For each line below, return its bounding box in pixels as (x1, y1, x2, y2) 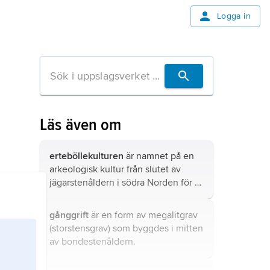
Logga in (216, 11, 251, 21)
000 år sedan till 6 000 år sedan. (49, 190, 186, 202)
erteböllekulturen (49, 150, 124, 162)
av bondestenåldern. (49, 236, 136, 248)
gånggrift (49, 209, 89, 221)
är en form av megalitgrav (89, 209, 198, 221)
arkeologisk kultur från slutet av (49, 163, 181, 175)
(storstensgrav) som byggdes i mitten (49, 222, 203, 234)
